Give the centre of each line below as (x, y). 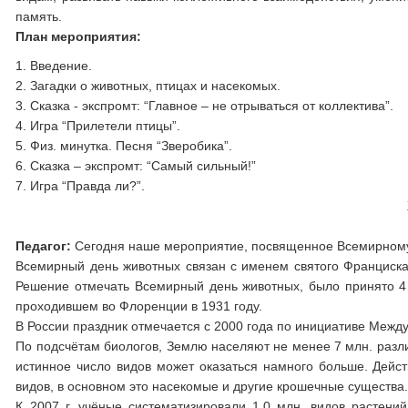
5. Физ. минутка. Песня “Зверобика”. (124, 146)
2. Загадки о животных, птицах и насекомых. (148, 86)
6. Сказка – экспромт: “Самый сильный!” (136, 166)
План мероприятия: (79, 36)
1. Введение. (54, 66)
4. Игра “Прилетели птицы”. (98, 126)
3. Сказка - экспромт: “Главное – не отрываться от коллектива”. (205, 106)
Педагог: (46, 246)
